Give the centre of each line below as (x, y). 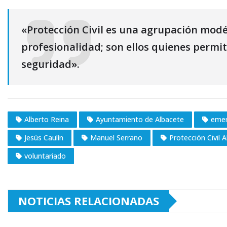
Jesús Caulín (44, 138)
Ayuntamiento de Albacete (140, 120)
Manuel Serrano (116, 138)
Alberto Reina (47, 120)
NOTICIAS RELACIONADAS (89, 201)
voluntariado (45, 156)
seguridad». (50, 64)
